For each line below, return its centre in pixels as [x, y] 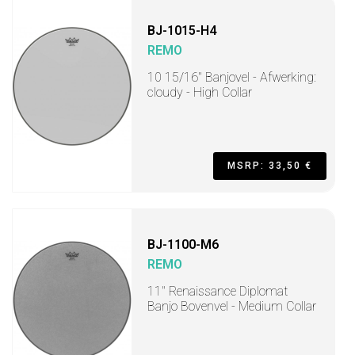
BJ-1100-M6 [183, 244]
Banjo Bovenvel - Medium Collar [232, 306]
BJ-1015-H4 [182, 31]
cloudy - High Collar [200, 92]
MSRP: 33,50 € [270, 166]
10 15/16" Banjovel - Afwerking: [232, 77]
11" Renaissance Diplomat [218, 291]
